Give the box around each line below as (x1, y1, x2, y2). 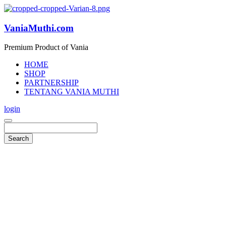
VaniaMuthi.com (4, 22, 74, 33)
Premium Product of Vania (4, 43, 88, 52)
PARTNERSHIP (24, 78, 79, 87)
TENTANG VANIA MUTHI (24, 87, 119, 96)
